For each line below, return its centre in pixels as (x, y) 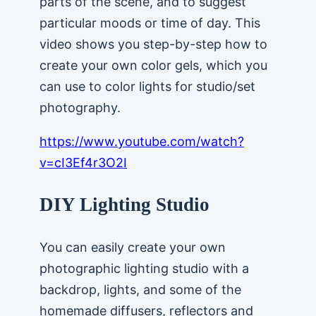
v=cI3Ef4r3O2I (83, 163)
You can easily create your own (133, 247)
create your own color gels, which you (153, 66)
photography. (80, 108)
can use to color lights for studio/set (147, 87)
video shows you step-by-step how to (153, 44)
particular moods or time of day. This (150, 23)
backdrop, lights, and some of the (140, 289)
